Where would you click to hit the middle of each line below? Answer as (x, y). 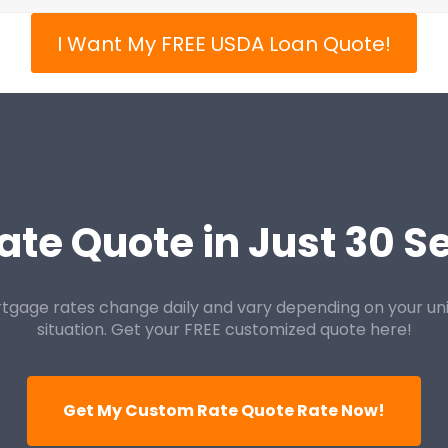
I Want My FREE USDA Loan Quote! (224, 44)
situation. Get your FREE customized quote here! (224, 329)
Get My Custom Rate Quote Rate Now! (224, 410)
